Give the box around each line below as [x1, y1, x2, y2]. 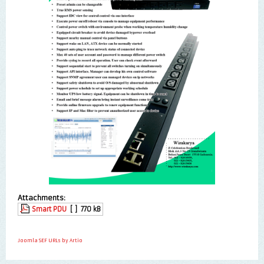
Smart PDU [32, 205, 67, 214]
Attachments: [18, 193, 65, 203]
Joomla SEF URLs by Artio [18, 237, 82, 244]
